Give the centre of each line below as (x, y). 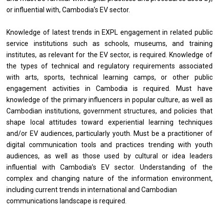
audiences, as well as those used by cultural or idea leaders (109, 156)
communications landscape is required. (67, 201)
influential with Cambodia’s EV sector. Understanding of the (109, 167)
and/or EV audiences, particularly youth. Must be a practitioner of (109, 134)
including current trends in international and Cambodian (92, 190)
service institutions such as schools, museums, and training (109, 44)
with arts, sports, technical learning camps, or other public (109, 77)
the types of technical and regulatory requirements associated (109, 66)
